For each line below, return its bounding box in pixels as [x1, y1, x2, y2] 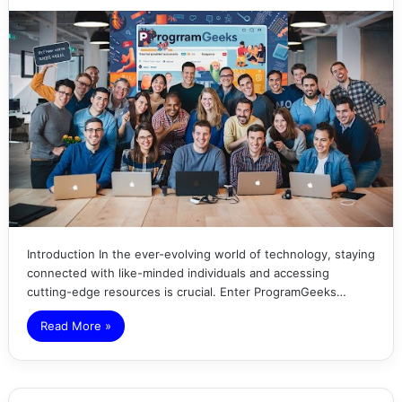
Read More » [39, 318, 111, 333]
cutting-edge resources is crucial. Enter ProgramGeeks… [26, 284, 346, 299]
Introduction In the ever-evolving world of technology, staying [26, 246, 375, 261]
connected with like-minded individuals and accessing [26, 265, 329, 280]
